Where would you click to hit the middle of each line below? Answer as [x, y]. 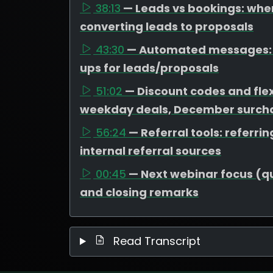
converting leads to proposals [167, 27]
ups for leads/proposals [149, 68]
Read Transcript [156, 241]
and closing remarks [139, 192]
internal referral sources [151, 151]
